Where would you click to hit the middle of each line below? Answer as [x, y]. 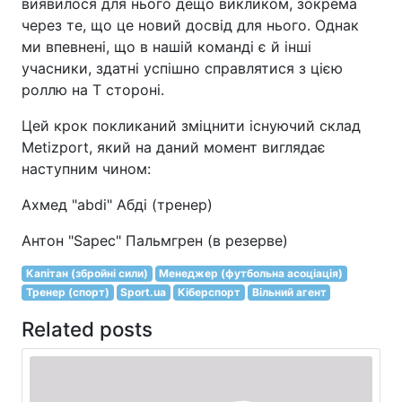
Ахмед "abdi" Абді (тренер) [117, 204]
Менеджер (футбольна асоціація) [251, 273]
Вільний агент [289, 292]
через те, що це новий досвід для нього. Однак [190, 25]
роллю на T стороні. [93, 89]
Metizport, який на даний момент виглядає [174, 147]
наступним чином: [86, 168]
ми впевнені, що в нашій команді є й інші [166, 46]
